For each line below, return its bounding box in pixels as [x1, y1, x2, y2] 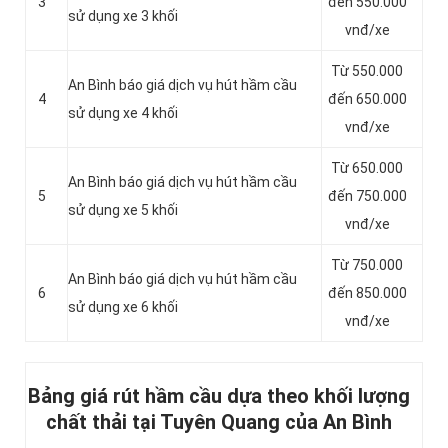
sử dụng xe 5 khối [68, 202, 178, 219]
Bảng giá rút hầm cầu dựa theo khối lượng [28, 384, 410, 409]
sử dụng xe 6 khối [68, 299, 178, 316]
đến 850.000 [327, 285, 407, 302]
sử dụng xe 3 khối [68, 8, 178, 25]
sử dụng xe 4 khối [68, 105, 178, 122]
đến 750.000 [327, 188, 407, 205]
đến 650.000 [327, 91, 407, 108]
